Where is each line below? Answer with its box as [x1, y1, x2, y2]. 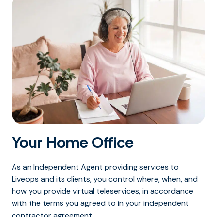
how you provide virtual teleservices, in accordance [12, 186, 193, 197]
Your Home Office [12, 132, 134, 153]
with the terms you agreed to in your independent [12, 198, 189, 209]
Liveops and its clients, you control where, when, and [12, 174, 198, 185]
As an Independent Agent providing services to [12, 162, 179, 172]
